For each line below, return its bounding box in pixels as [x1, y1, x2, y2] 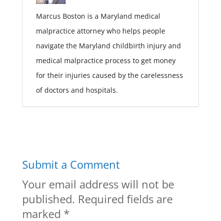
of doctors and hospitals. [36, 85, 118, 95]
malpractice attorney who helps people [36, 26, 165, 36]
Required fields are [77, 191, 173, 206]
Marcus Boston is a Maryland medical [36, 11, 160, 21]
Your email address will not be [22, 176, 174, 191]
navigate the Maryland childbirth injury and [36, 40, 181, 50]
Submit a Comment [22, 156, 120, 172]
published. [22, 191, 75, 206]
